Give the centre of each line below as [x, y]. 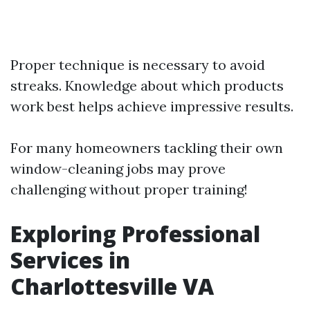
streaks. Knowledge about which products [147, 85]
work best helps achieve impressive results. [152, 106]
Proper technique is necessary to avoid [138, 64]
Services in [70, 259]
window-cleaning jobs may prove [118, 168]
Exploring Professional [135, 233]
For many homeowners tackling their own [147, 147]
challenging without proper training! [129, 189]
